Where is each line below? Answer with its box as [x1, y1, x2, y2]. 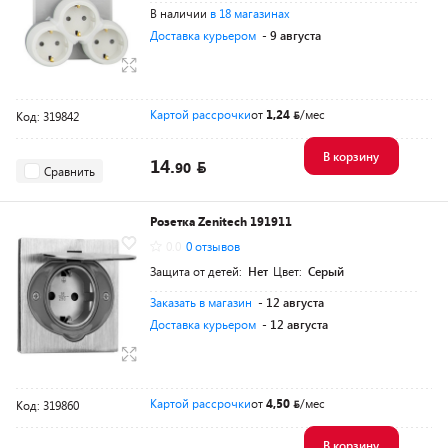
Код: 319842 [16, 108, 79, 124]
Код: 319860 [16, 397, 79, 413]
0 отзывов [186, 238, 240, 254]
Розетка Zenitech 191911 [150, 213, 292, 229]
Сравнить [44, 162, 95, 179]
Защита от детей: [150, 263, 245, 279]
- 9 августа [262, 27, 321, 43]
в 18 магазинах [210, 5, 290, 21]
